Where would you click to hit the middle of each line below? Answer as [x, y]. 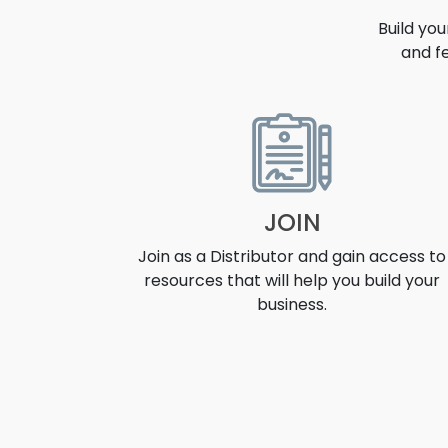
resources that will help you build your [292, 280]
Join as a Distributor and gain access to [292, 256]
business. [292, 304]
